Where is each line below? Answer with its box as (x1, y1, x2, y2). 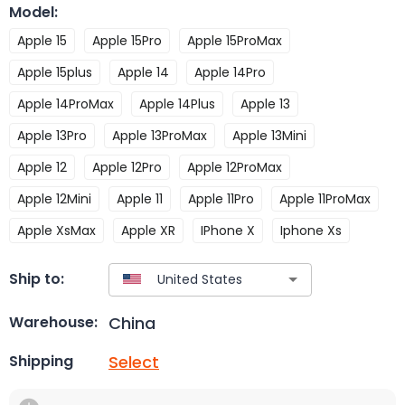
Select (108, 350, 159, 373)
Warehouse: (9, 312, 98, 334)
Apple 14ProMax (17, 94, 114, 113)
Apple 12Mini (17, 189, 91, 208)
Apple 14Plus (139, 94, 215, 113)
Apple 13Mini (232, 126, 306, 145)
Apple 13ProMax (112, 126, 207, 145)
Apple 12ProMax (187, 157, 282, 176)
